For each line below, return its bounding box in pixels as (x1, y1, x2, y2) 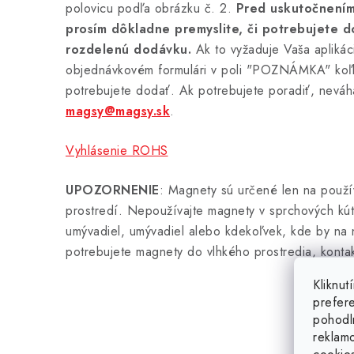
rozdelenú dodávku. (66, 40, 191, 59)
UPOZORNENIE (66, 181, 160, 200)
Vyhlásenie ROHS (66, 141, 168, 160)
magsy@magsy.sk (66, 102, 170, 121)
